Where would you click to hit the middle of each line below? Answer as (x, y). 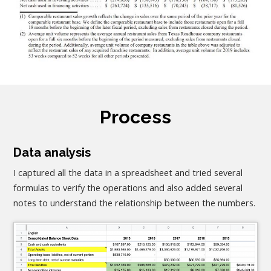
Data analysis (52, 153)
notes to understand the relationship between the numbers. (135, 203)
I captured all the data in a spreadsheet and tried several (128, 173)
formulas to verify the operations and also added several (128, 188)
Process (135, 117)
